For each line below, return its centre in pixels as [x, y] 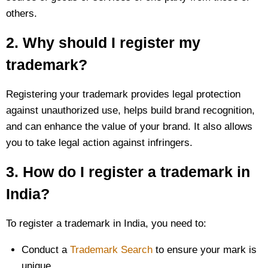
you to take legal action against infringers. [99, 143]
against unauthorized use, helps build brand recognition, [130, 110]
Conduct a [45, 250]
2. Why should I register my [103, 42]
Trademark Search [111, 250]
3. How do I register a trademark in [128, 172]
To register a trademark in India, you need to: [106, 223]
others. [22, 13]
